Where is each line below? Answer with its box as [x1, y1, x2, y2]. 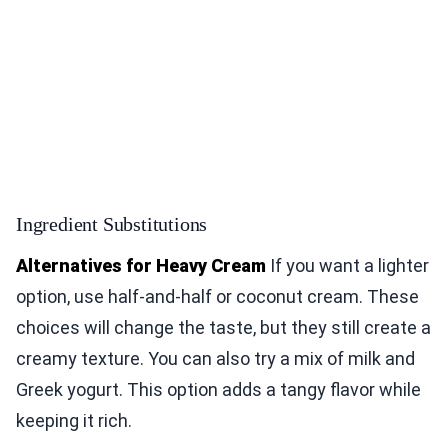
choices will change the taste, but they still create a [16, 316, 431, 338]
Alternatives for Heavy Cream [16, 254, 266, 276]
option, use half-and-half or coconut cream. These [16, 285, 419, 307]
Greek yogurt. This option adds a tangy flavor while [16, 378, 421, 400]
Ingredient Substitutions [16, 212, 208, 235]
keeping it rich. [16, 409, 132, 431]
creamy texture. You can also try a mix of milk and [16, 347, 415, 369]
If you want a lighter [266, 254, 429, 276]
